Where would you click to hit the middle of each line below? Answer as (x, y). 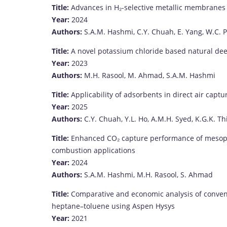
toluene (98, 206)
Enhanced (89, 138)
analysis (180, 194)
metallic (170, 7)
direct (184, 94)
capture (136, 138)
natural (201, 51)
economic (148, 194)
